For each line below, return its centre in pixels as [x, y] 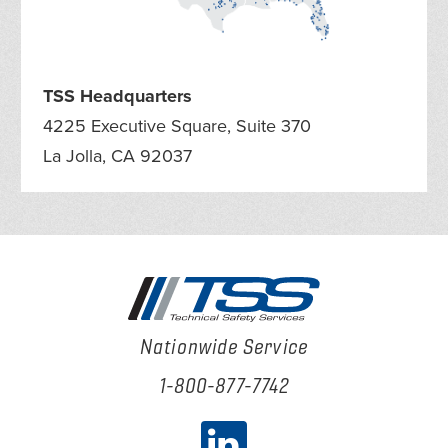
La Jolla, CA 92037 [117, 155]
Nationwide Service [224, 346]
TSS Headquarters [117, 95]
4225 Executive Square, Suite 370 [176, 125]
